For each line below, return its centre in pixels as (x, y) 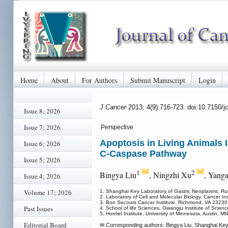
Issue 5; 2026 (42, 160)
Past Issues (38, 209)
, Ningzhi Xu (170, 175)
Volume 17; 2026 (48, 192)
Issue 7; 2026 (42, 127)
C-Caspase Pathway (143, 154)
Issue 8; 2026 (42, 111)
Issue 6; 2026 (42, 144)
